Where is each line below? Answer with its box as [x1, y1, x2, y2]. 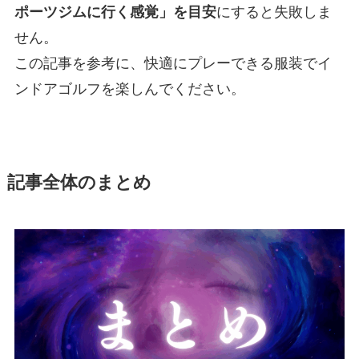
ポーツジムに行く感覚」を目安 [14, 4, 216, 21]
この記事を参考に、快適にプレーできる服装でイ [14, 55, 332, 72]
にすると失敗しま [216, 4, 332, 21]
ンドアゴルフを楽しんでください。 [14, 81, 245, 98]
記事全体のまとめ [6, 173, 151, 193]
